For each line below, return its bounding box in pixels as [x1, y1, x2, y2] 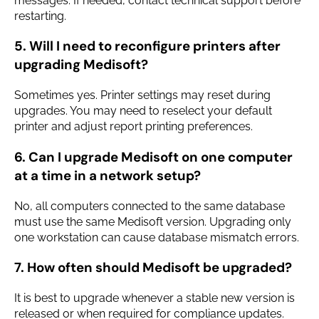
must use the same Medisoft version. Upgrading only [14, 214, 291, 229]
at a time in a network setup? [14, 166, 201, 184]
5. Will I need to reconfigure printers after [14, 37, 281, 56]
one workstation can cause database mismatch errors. [14, 230, 299, 244]
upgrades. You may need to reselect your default [14, 104, 272, 118]
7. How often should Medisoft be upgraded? [14, 258, 292, 277]
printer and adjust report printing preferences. [14, 120, 253, 134]
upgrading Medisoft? [14, 56, 148, 74]
